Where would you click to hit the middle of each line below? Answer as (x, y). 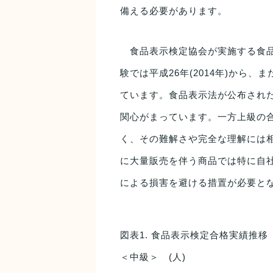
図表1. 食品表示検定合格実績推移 (194, 235)
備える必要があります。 (174, 11)
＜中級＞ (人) (158, 257)
